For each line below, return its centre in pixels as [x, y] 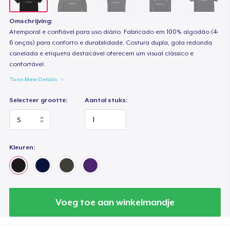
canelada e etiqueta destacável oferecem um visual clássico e [102, 54]
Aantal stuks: [106, 100]
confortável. [27, 64]
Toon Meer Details [34, 79]
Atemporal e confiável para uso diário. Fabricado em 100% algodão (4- [114, 32]
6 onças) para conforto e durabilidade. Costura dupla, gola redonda [111, 43]
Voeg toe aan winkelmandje [115, 202]
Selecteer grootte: [39, 100]
